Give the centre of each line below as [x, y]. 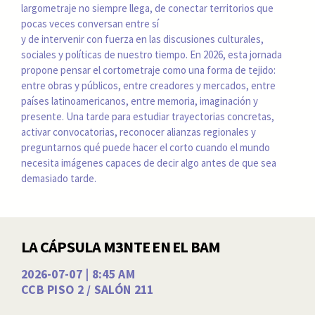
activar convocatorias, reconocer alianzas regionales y [139, 131]
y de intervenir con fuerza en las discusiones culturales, [142, 39]
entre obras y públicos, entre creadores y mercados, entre [148, 85]
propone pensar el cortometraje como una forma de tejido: [148, 70]
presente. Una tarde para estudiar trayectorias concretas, [148, 116]
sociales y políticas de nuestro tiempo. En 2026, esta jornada [152, 54]
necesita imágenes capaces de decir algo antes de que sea [149, 162]
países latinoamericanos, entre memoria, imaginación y [140, 101]
